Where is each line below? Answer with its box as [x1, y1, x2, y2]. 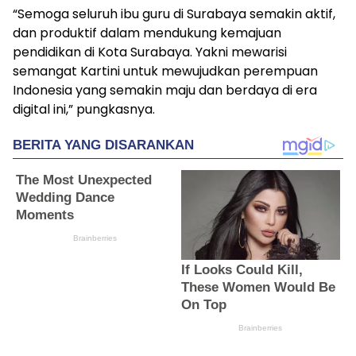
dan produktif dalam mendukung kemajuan [13, 24, 281, 42]
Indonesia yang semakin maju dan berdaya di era [13, 81, 317, 99]
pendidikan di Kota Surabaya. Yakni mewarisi [13, 43, 287, 61]
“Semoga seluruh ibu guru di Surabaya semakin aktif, [13, 5, 335, 23]
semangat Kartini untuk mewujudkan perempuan [13, 62, 318, 80]
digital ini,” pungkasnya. [13, 100, 155, 118]
